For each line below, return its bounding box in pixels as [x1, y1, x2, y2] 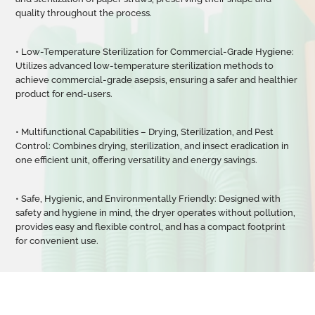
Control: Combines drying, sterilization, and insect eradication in [15, 141, 290, 152]
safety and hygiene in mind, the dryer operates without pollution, [15, 207, 296, 218]
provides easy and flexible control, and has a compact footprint [15, 221, 286, 232]
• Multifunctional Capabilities [15, 127, 139, 138]
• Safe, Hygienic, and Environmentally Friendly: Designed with [15, 193, 281, 204]
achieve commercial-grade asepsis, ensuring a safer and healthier [15, 74, 298, 85]
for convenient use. [15, 235, 99, 246]
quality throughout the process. [15, 8, 153, 19]
